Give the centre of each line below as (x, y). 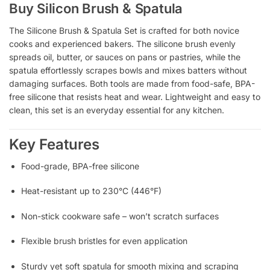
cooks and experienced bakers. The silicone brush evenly (122, 44)
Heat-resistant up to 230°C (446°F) (91, 191)
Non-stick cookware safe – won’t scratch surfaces (120, 216)
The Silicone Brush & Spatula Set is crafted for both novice (124, 31)
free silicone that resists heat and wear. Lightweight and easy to (135, 97)
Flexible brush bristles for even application (104, 241)
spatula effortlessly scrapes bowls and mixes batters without (128, 71)
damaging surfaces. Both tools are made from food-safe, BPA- (132, 84)
